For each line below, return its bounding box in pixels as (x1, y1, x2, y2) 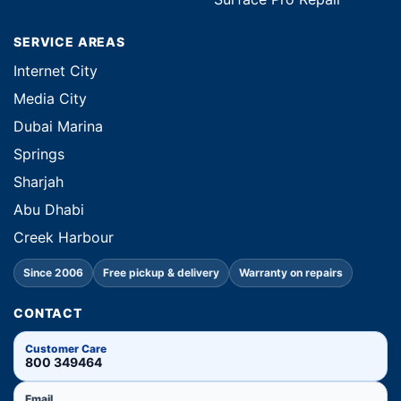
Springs (13, 145, 64, 164)
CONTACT (13, 305, 82, 321)
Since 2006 (23, 266, 83, 280)
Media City (13, 90, 87, 108)
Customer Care (25, 342, 107, 356)
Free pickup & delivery (103, 266, 219, 280)
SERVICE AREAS (13, 34, 125, 50)
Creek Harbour (13, 228, 114, 247)
